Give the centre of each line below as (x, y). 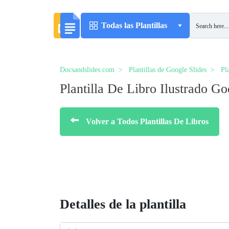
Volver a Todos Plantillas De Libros (147, 121)
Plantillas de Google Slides (168, 70)
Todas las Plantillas (134, 25)
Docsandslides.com (87, 70)
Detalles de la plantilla (123, 204)
